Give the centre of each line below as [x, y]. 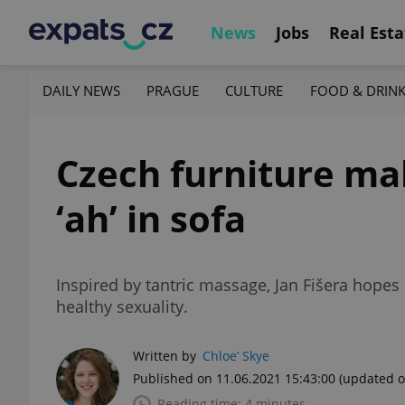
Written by [165, 356]
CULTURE [254, 90]
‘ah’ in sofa [151, 218]
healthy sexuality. [122, 306]
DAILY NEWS [81, 90]
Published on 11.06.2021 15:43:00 [234, 378]
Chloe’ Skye [236, 356]
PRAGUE [173, 90]
